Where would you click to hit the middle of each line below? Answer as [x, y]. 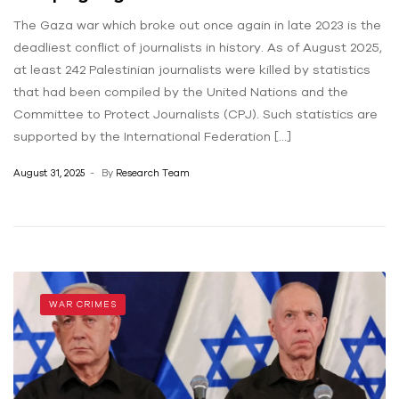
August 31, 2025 [49, 173]
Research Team [153, 173]
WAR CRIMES [83, 305]
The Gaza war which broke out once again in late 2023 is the [197, 24]
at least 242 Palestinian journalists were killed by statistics [192, 69]
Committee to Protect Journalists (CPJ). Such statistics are [195, 114]
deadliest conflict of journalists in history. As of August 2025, [198, 47]
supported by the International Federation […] [152, 136]
